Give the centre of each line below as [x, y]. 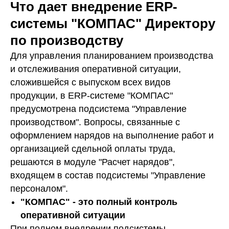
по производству [67, 40]
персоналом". [39, 188]
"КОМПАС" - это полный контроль [99, 202]
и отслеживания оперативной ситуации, [96, 69]
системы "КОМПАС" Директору [113, 23]
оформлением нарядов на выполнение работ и [112, 135]
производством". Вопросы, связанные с [95, 122]
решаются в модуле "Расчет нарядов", [93, 162]
